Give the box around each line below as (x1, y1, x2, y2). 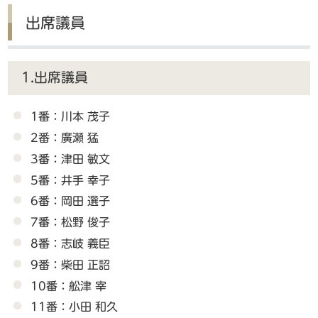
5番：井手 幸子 (31, 174, 111, 186)
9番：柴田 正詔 (31, 258, 111, 270)
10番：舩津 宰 (31, 280, 107, 292)
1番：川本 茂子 (31, 111, 111, 123)
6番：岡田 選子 (31, 195, 111, 207)
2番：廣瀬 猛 (31, 132, 99, 144)
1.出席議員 (21, 71, 88, 84)
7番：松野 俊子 (31, 216, 111, 229)
